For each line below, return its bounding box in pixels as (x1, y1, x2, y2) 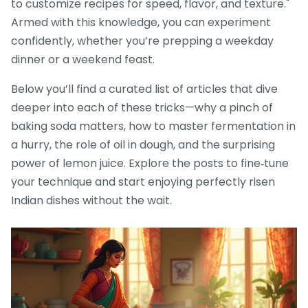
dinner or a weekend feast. (11, 52, 155, 68)
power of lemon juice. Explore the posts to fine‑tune (11, 155, 289, 172)
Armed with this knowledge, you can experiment (11, 14, 271, 31)
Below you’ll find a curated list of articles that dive (11, 81, 278, 98)
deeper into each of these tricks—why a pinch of (11, 100, 273, 116)
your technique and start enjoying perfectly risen (11, 174, 275, 190)
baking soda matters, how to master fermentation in (11, 118, 296, 135)
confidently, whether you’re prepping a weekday (11, 33, 274, 49)
